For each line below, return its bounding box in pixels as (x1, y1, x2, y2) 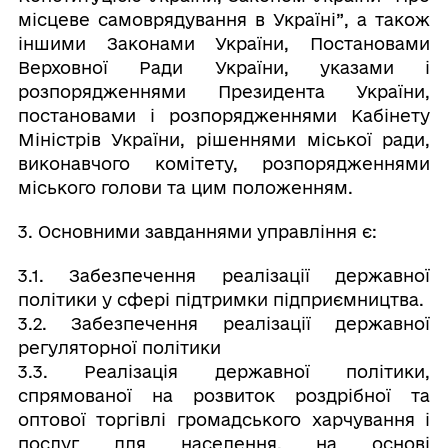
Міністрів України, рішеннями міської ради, (17, 130, 431, 149)
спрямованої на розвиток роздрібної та (17, 386, 431, 405)
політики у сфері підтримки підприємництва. (17, 290, 424, 309)
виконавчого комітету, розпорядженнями (17, 154, 431, 173)
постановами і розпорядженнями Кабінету (17, 106, 431, 125)
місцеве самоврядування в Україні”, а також (17, 10, 431, 29)
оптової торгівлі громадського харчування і (17, 410, 431, 429)
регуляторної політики (17, 338, 221, 357)
